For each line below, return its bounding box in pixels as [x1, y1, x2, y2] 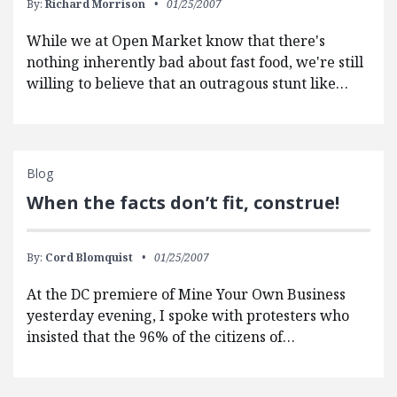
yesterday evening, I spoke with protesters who [27, 306, 349, 326]
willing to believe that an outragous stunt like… [27, 74, 348, 94]
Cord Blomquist [45, 250, 133, 266]
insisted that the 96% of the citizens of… [27, 327, 295, 347]
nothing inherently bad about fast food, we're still [27, 52, 363, 73]
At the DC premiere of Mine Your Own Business [27, 284, 346, 305]
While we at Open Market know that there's [27, 31, 325, 51]
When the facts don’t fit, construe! [27, 191, 339, 215]
